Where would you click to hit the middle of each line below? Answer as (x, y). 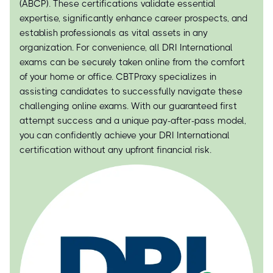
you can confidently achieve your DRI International (125, 135)
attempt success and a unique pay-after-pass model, (133, 121)
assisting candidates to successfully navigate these (131, 91)
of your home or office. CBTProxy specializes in (118, 77)
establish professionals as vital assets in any (114, 33)
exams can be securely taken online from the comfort (132, 62)
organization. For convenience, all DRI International (126, 48)
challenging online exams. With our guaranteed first (128, 106)
